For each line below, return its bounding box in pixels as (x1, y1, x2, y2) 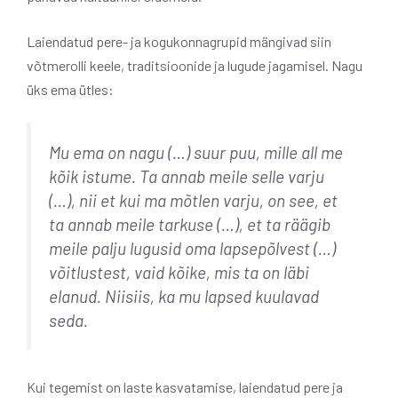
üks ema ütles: (27, 80, 114, 98)
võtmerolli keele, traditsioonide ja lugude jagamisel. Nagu (27, 56, 362, 74)
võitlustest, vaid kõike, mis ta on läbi (49, 261, 309, 283)
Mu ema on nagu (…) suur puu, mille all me (49, 141, 343, 163)
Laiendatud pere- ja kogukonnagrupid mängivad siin (27, 32, 331, 50)
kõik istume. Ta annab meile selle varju (49, 165, 324, 187)
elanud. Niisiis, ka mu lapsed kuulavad (49, 285, 319, 306)
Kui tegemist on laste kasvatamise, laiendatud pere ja (27, 378, 343, 396)
